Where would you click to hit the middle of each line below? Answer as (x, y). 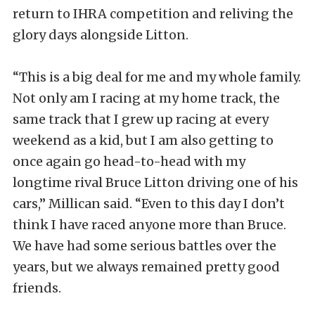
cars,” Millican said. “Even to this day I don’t (149, 204)
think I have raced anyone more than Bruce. (149, 225)
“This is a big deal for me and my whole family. (157, 77)
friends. (37, 288)
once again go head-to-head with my (129, 161)
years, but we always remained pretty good (146, 267)
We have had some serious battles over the (144, 246)
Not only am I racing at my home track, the (146, 98)
